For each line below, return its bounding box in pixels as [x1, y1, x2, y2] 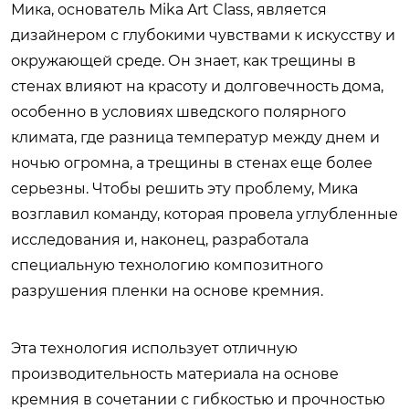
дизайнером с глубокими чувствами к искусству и [11, 26, 395, 44]
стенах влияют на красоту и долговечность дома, [11, 77, 383, 95]
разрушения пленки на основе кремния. [11, 281, 323, 299]
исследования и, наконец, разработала [11, 230, 309, 248]
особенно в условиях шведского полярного [11, 102, 346, 121]
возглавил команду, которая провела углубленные [11, 204, 398, 223]
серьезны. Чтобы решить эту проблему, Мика [11, 179, 358, 197]
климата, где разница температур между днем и [11, 128, 380, 146]
